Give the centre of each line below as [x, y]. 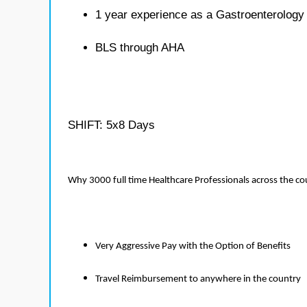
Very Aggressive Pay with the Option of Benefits [193, 246]
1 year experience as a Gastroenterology [200, 15]
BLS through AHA [140, 48]
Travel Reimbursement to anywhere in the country [198, 279]
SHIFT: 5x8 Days [111, 125]
